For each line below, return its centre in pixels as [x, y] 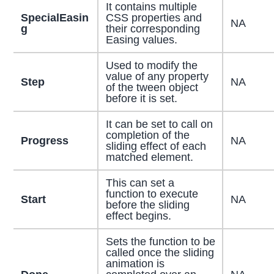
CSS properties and [154, 18]
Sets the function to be [160, 242]
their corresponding [153, 29]
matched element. [149, 157]
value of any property [157, 77]
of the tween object [152, 88]
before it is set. [141, 99]
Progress [44, 141]
